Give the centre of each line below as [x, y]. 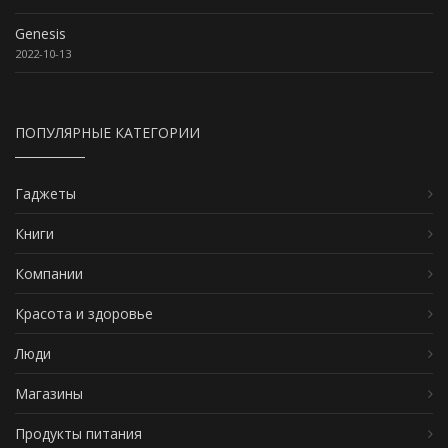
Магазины [49, 394]
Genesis [40, 34]
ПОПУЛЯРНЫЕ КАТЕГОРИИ [107, 133]
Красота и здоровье [84, 314]
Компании [49, 274]
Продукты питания [78, 434]
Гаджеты [45, 194]
